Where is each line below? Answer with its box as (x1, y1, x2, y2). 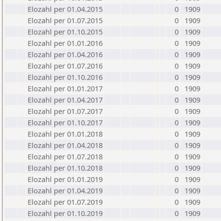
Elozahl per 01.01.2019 (28, 174, 103, 184)
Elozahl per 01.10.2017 (28, 117, 103, 127)
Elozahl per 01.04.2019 (28, 185, 103, 195)
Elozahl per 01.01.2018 (28, 129, 103, 139)
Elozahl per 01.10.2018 (28, 163, 103, 173)
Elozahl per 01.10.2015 (28, 27, 103, 37)
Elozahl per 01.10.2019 (28, 208, 103, 218)
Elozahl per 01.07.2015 (28, 15, 103, 25)
